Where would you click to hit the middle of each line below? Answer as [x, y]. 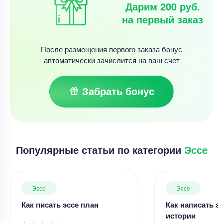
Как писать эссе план [60, 204]
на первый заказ [163, 19]
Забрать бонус [118, 91]
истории [181, 215]
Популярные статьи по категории [100, 149]
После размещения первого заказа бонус [111, 49]
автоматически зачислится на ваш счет [111, 60]
